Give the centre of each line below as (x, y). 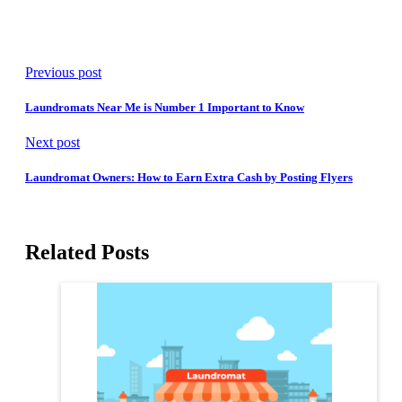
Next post (52, 142)
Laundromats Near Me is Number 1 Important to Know (165, 107)
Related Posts (87, 253)
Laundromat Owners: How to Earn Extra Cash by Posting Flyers (189, 178)
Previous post (63, 72)
